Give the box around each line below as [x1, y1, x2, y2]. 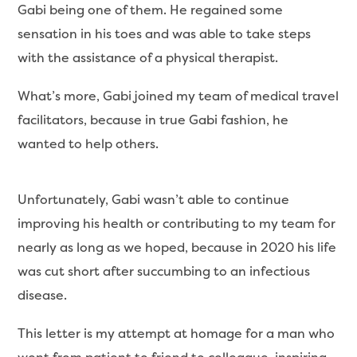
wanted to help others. [18, 135, 159, 152]
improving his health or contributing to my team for [18, 214, 336, 232]
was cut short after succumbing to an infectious [18, 262, 311, 280]
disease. [18, 286, 68, 304]
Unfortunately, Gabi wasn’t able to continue [18, 190, 290, 208]
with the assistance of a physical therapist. [18, 49, 279, 66]
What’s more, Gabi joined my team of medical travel [18, 87, 339, 104]
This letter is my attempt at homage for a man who [18, 324, 335, 342]
